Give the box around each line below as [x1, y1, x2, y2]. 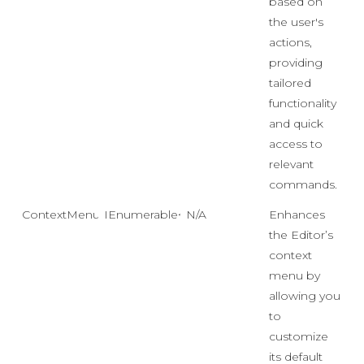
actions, [269, 35, 312, 50]
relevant [269, 157, 314, 171]
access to [269, 136, 323, 151]
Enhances [269, 207, 325, 222]
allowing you [269, 288, 340, 303]
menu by [269, 268, 320, 283]
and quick [269, 116, 323, 131]
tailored [269, 76, 311, 90]
